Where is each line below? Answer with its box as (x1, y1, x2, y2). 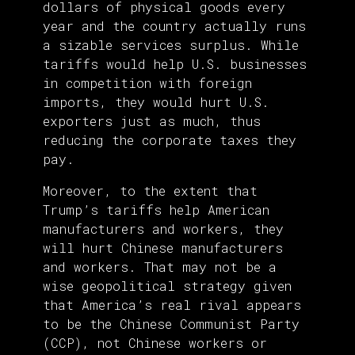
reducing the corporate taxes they (43, 132, 296, 149)
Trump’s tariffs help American (43, 201, 269, 219)
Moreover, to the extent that (43, 182, 258, 200)
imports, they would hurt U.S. (43, 94, 269, 111)
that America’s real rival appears (43, 296, 301, 314)
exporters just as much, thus (43, 113, 261, 130)
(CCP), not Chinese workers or (43, 334, 267, 352)
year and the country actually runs (43, 17, 306, 35)
